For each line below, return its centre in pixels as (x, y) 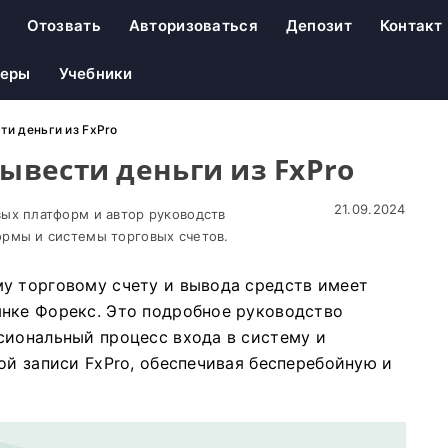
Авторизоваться (193, 25)
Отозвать (63, 25)
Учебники (95, 73)
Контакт (411, 25)
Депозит (318, 25)
